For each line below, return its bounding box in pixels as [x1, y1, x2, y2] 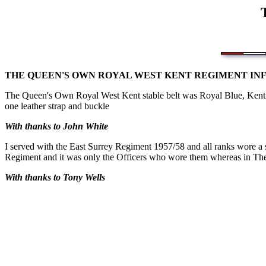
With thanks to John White [5, 121, 108, 131]
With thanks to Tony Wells [5, 172, 105, 182]
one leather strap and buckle [5, 101, 109, 111]
